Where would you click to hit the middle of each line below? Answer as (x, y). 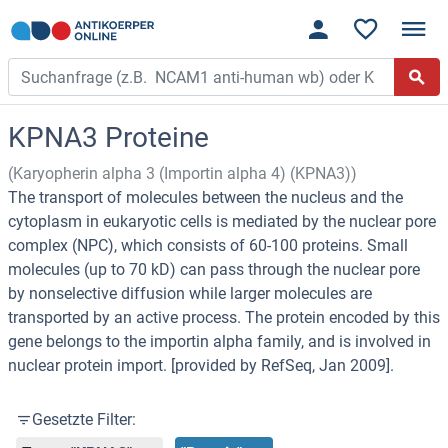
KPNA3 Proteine (108, 138)
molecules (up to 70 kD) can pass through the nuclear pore (214, 270)
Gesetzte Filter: (84, 420)
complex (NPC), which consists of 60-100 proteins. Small (208, 246)
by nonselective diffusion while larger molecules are (190, 294)
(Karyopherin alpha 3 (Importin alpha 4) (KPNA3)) (182, 174)
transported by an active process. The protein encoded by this (224, 318)
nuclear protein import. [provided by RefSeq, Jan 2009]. (201, 366)
